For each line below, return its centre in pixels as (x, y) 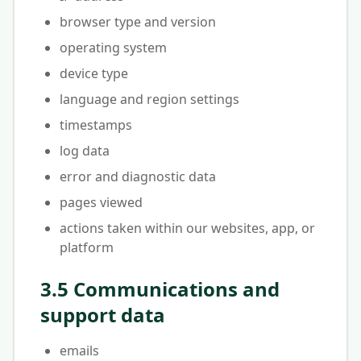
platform (87, 247)
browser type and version (138, 22)
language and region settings (149, 99)
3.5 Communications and (160, 289)
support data (103, 315)
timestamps (96, 125)
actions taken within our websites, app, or (187, 228)
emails (79, 351)
